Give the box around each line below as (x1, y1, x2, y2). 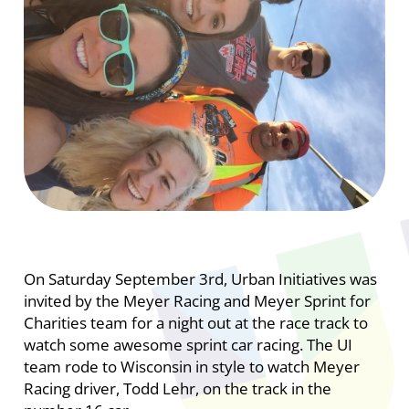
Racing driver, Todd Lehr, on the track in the (23, 377, 331, 399)
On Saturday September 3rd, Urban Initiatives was (23, 267, 377, 289)
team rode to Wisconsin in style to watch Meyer (23, 355, 360, 377)
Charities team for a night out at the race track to (23, 311, 368, 333)
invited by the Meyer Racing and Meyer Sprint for (23, 289, 371, 311)
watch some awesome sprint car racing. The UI (23, 333, 352, 355)
